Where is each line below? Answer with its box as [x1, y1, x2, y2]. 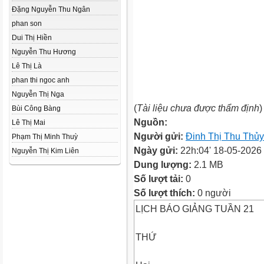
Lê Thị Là [12, 62, 42, 70]
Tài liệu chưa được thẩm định [137, 103, 259, 113]
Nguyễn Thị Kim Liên [12, 147, 79, 155]
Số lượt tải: [134, 173, 186, 184]
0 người [195, 187, 231, 198]
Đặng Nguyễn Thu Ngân [12, 5, 90, 14]
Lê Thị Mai [12, 118, 45, 127]
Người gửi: [134, 131, 186, 141]
